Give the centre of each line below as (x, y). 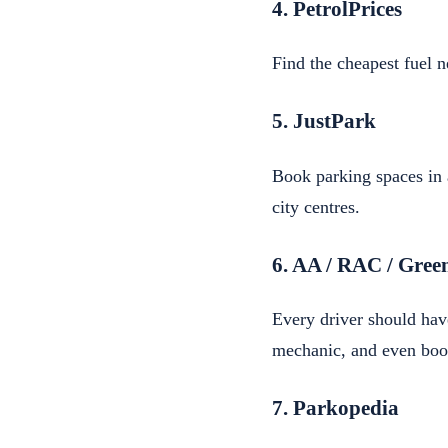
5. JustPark (324, 121)
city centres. (316, 206)
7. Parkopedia (335, 408)
